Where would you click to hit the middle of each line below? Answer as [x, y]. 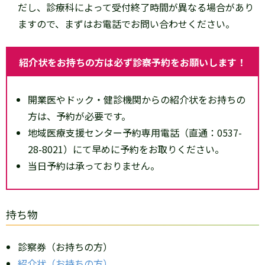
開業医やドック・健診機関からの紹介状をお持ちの [137, 99]
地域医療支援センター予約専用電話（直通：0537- [135, 132]
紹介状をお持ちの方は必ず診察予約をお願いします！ [132, 62]
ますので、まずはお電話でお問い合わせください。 [126, 24]
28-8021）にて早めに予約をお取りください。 [126, 149]
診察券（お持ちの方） [65, 247]
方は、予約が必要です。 [79, 116]
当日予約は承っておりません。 [94, 166]
